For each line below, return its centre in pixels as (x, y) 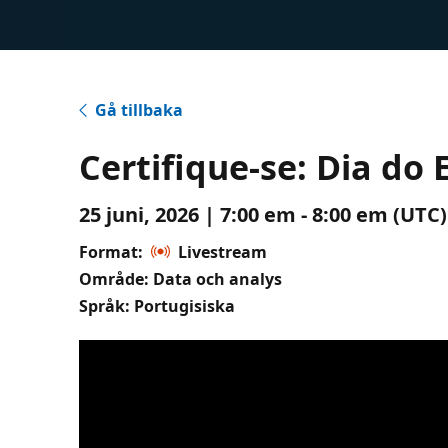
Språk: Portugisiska (157, 305)
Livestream (223, 251)
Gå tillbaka (139, 109)
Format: (111, 251)
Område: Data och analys (181, 278)
